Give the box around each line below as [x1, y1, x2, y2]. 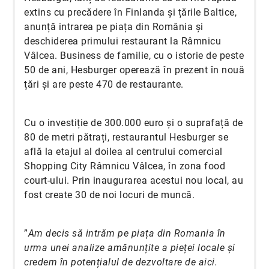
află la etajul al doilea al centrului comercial [24, 146, 223, 157]
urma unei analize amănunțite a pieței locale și [24, 242, 235, 253]
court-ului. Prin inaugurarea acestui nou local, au [24, 175, 243, 186]
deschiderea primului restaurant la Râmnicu [24, 35, 221, 47]
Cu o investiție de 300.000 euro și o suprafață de [24, 117, 243, 128]
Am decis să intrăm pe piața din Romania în [28, 228, 226, 239]
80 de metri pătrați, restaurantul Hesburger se [24, 131, 228, 143]
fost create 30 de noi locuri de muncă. [24, 189, 195, 201]
